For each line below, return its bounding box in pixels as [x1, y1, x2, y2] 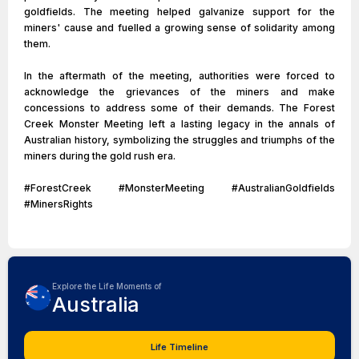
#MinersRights [24, 198, 93, 210]
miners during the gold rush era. [24, 150, 175, 162]
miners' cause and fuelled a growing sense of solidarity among [24, 22, 335, 34]
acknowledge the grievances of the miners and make [24, 86, 335, 98]
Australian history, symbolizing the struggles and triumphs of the [24, 134, 335, 146]
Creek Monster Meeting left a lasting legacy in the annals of [24, 118, 335, 130]
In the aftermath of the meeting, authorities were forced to [24, 70, 335, 82]
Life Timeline [151, 341, 208, 353]
